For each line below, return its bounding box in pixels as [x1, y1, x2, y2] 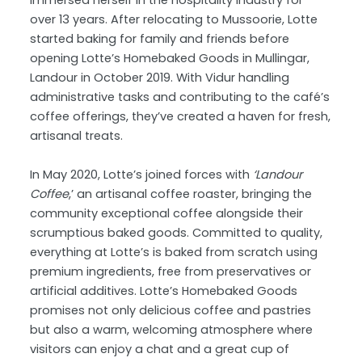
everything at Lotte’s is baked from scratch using [30, 243, 318, 260]
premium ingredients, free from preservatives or [30, 263, 312, 280]
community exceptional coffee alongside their [30, 204, 304, 221]
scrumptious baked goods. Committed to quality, [30, 224, 323, 241]
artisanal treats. [30, 128, 124, 145]
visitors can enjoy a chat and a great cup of [30, 340, 290, 357]
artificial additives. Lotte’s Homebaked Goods [30, 282, 298, 299]
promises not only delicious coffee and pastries [30, 301, 312, 318]
